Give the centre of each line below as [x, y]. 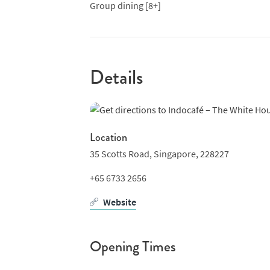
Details [116, 77]
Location [108, 138]
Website [119, 202]
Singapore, [176, 154]
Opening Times [133, 247]
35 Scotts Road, [121, 154]
